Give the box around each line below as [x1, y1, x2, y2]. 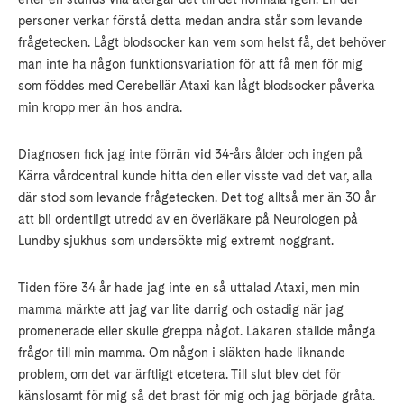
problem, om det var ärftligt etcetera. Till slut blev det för [18, 367, 341, 382]
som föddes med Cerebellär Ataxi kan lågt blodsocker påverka [18, 78, 375, 94]
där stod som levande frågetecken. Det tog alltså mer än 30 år [18, 190, 376, 206]
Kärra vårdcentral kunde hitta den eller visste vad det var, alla [18, 169, 372, 184]
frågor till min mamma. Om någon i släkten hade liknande [18, 345, 345, 361]
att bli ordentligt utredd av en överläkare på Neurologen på [18, 212, 358, 227]
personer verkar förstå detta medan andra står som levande [18, 14, 363, 29]
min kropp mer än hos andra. [18, 100, 182, 115]
